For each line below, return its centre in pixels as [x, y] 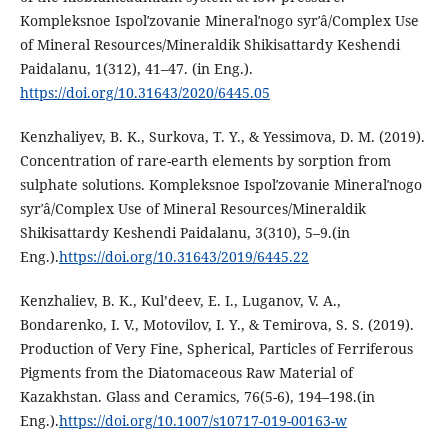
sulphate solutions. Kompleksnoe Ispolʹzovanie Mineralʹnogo [220, 185]
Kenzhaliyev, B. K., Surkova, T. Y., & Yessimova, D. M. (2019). [222, 137]
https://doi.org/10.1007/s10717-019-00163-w [202, 421]
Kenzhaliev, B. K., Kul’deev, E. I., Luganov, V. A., [180, 301]
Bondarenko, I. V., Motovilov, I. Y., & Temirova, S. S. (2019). [216, 325]
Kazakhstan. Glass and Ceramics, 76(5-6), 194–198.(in [197, 397]
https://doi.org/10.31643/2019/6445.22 [183, 257]
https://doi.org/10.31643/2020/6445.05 [144, 93]
